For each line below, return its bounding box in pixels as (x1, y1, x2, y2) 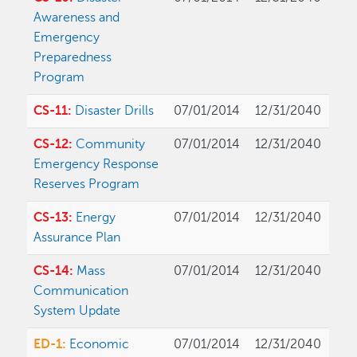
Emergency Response (33, 157, 159, 172)
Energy (76, 210, 116, 226)
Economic (69, 337, 130, 352)
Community (76, 137, 146, 152)
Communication (33, 284, 129, 299)
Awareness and (33, 10, 120, 25)
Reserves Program (33, 177, 140, 192)
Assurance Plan (33, 230, 121, 245)
